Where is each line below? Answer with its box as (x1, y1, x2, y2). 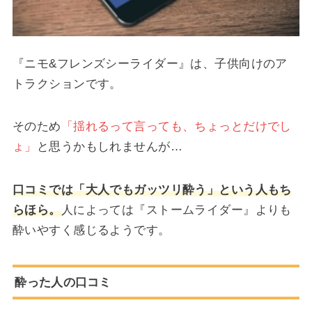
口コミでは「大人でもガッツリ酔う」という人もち (12, 182, 292, 197)
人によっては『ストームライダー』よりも (61, 203, 292, 217)
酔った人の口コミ (15, 274, 111, 289)
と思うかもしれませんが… (36, 139, 182, 154)
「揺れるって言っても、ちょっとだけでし (61, 119, 292, 134)
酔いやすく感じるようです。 (12, 223, 171, 237)
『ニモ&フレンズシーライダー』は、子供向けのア (12, 56, 288, 70)
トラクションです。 (12, 76, 122, 91)
